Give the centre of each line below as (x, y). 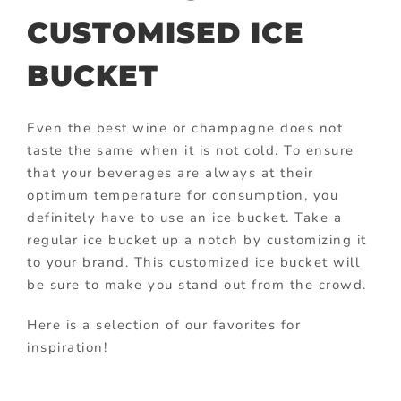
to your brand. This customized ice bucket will (193, 262)
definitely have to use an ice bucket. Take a (184, 217)
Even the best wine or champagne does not (185, 128)
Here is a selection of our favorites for (164, 324)
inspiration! (67, 347)
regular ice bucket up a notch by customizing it (197, 239)
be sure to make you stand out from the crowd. (197, 284)
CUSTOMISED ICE (166, 33)
